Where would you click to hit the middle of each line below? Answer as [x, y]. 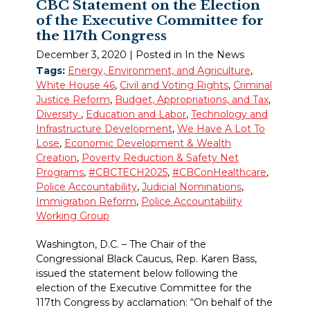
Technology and [229, 115]
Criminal [253, 85]
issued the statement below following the [137, 274]
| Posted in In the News [187, 55]
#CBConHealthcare [219, 173]
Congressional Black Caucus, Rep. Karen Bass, [146, 259]
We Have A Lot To [221, 129]
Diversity [58, 115]
